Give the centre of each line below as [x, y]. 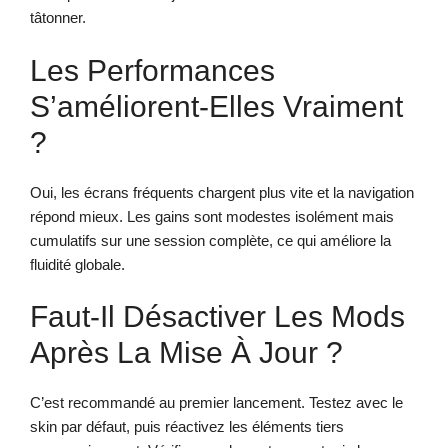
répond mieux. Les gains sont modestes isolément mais [212, 216]
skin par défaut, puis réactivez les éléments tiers [187, 427]
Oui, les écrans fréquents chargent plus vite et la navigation [222, 192]
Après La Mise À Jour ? [186, 353]
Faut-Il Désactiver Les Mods [217, 317]
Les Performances [152, 70]
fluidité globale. [77, 264]
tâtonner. [58, 18]
